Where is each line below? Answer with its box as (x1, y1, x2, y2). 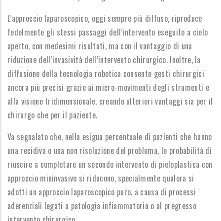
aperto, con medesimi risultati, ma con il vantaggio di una (7, 40, 192, 52)
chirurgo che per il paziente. (7, 109, 98, 121)
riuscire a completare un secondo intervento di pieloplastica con (7, 158, 213, 170)
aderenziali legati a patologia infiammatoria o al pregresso (7, 200, 196, 212)
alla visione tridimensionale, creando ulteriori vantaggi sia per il (7, 95, 213, 107)
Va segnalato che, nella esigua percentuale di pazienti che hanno (7, 131, 212, 143)
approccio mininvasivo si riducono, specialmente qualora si (7, 172, 194, 184)
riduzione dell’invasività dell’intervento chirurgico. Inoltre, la (7, 54, 201, 66)
